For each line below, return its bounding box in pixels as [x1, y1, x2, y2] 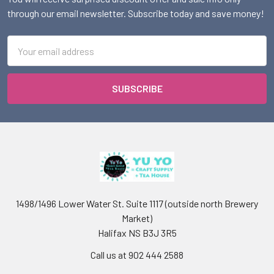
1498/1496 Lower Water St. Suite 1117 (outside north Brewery [16, 198, 258, 209]
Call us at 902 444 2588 [91, 249, 183, 261]
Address [7, 51, 41, 63]
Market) [122, 212, 152, 224]
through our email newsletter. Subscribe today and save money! [7, 7, 264, 19]
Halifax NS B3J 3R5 [97, 227, 177, 239]
